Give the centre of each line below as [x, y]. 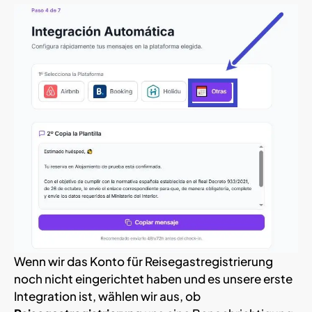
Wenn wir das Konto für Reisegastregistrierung [143, 262]
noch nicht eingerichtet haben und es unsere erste [153, 279]
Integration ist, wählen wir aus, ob [107, 296]
